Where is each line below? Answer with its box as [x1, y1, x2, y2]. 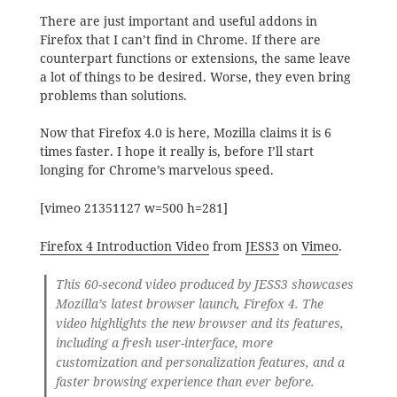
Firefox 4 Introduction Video [39, 237, 209, 254]
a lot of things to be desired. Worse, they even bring [39, 68, 351, 85]
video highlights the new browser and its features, [56, 315, 345, 332]
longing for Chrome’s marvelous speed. [39, 162, 274, 179]
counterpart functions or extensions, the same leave [39, 50, 351, 66]
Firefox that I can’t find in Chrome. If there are [39, 31, 321, 48]
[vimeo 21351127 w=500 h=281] [39, 199, 228, 216]
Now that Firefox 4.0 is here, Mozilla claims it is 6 [39, 125, 331, 142]
